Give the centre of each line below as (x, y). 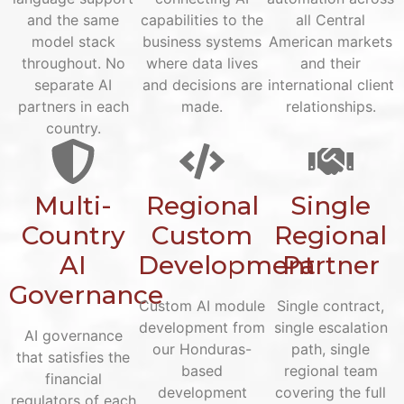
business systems (202, 41)
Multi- (73, 205)
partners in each (73, 106)
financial (73, 378)
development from (202, 327)
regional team (331, 370)
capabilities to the (202, 19)
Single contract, (331, 305)
